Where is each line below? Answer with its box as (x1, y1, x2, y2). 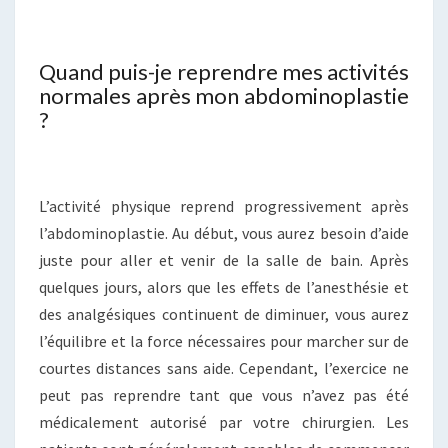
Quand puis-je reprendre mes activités (39, 57, 409, 85)
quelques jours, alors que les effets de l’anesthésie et (39, 276, 409, 297)
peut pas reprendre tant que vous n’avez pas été (39, 384, 409, 405)
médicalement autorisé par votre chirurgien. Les (39, 411, 409, 432)
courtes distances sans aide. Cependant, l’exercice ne (39, 357, 409, 378)
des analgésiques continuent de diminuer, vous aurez (39, 303, 409, 324)
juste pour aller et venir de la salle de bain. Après (39, 249, 409, 270)
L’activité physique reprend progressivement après (39, 195, 409, 216)
